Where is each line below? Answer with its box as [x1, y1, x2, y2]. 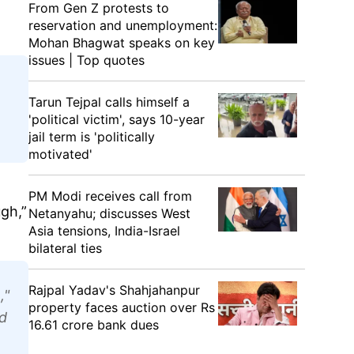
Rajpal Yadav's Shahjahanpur [28, 282, 200, 298]
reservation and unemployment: [28, 17, 217, 33]
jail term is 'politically [28, 129, 155, 145]
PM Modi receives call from [28, 188, 192, 204]
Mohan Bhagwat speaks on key [28, 35, 215, 51]
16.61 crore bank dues [28, 317, 159, 333]
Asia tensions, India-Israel [28, 223, 180, 239]
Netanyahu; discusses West [28, 205, 190, 221]
